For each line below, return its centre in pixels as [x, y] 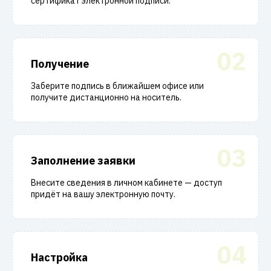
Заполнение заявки [83, 161]
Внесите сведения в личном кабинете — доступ [126, 183]
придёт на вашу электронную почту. [103, 194]
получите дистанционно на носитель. [106, 97]
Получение [60, 64]
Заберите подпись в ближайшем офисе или [117, 86]
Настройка [59, 257]
